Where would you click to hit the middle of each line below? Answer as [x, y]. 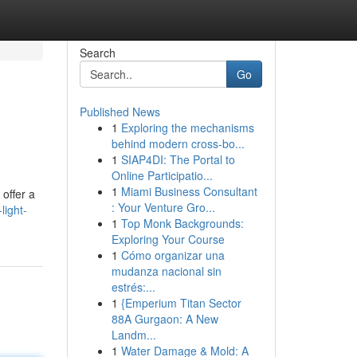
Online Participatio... [162, 175]
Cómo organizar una [173, 255]
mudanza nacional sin [166, 271]
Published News [120, 112]
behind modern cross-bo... [178, 143]
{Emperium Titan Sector [181, 303]
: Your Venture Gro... [163, 207]
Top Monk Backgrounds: [182, 223]
